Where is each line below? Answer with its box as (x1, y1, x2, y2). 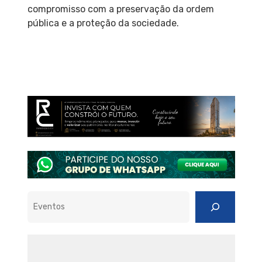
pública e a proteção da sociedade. (27, 17, 179, 29)
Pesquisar (26, 192, 68, 202)
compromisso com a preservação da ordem (27, 3, 214, 15)
